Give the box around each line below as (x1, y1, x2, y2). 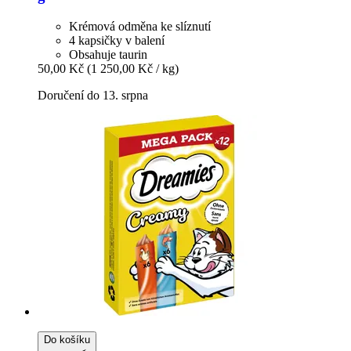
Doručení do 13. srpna (38, 89, 148, 103)
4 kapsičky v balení (69, 34, 165, 48)
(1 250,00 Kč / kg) (87, 62, 179, 76)
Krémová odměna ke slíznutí (69, 20, 211, 34)
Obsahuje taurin (69, 48, 147, 62)
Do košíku (44, 334, 90, 346)
